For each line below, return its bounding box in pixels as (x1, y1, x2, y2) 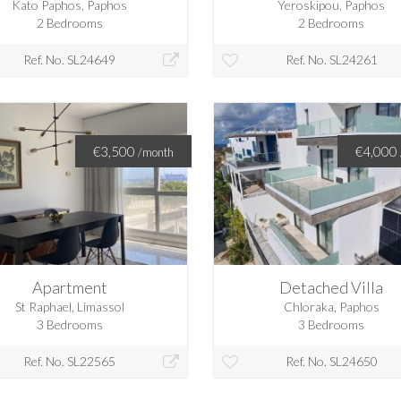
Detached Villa (279, 277, 384, 298)
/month (138, 145, 174, 160)
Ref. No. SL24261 (285, 52, 378, 68)
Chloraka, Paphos (283, 299, 380, 315)
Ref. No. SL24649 (23, 52, 116, 68)
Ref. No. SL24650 (285, 354, 378, 370)
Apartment (31, 277, 107, 298)
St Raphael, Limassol (14, 299, 124, 315)
